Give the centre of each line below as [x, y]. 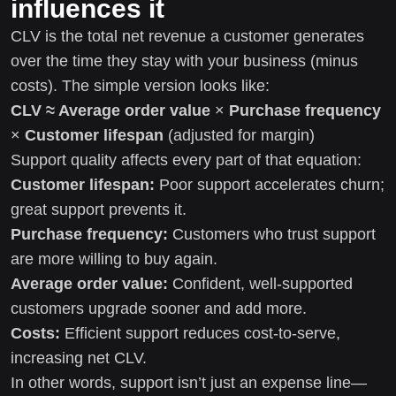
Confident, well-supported [260, 283]
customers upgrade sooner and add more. [159, 308]
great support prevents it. [99, 209]
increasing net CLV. [79, 358]
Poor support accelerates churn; [270, 184]
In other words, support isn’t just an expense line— [189, 382]
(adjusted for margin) [239, 135]
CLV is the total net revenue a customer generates [187, 36]
